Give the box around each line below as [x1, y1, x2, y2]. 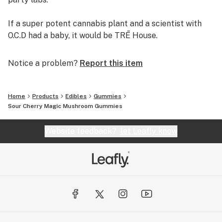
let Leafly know [120, 126, 177, 136]
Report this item [80, 58, 143, 68]
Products [32, 93, 58, 100]
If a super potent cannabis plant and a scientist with [8, 19, 202, 28]
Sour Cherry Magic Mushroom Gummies [8, 103, 122, 110]
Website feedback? [45, 126, 120, 136]
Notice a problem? [8, 58, 78, 68]
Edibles [65, 93, 87, 100]
